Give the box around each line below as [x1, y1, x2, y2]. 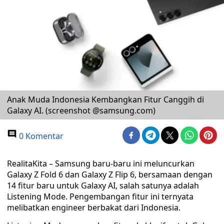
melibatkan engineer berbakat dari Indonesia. [7, 202, 180, 213]
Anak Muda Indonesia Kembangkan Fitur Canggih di [7, 94, 204, 105]
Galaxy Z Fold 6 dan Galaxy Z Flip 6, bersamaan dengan [7, 169, 212, 180]
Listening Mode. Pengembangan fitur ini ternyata [7, 191, 193, 202]
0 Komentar [17, 130, 63, 141]
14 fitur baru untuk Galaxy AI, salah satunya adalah [7, 180, 199, 191]
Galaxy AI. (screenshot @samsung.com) [7, 105, 155, 116]
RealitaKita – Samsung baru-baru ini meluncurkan [7, 158, 194, 169]
